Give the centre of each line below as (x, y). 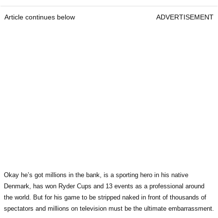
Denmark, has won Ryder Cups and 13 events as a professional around (104, 186)
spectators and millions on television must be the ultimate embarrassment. (109, 208)
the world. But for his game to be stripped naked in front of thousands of (105, 197)
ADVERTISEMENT (185, 17)
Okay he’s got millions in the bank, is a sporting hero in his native (96, 175)
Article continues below (40, 17)
